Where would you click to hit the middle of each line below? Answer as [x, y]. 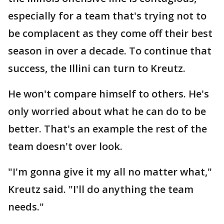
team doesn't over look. [65, 146]
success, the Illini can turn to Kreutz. [97, 68]
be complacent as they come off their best [110, 33]
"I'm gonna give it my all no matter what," [110, 172]
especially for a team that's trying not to [107, 16]
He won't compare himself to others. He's [108, 94]
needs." [26, 207]
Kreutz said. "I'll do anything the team [101, 189]
